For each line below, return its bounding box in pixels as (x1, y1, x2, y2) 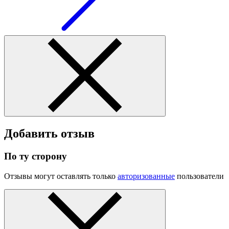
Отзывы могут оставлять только (4, 171, 118, 180)
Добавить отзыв (4, 127, 95, 141)
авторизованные (118, 171, 175, 180)
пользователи (175, 171, 224, 180)
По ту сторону (4, 151, 67, 162)
